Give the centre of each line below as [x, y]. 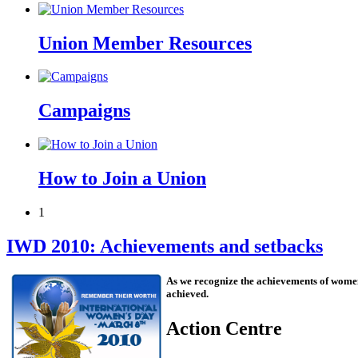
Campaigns [84, 111]
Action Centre [224, 329]
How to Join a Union [122, 179]
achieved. [187, 294]
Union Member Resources [145, 43]
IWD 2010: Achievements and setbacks [165, 246]
